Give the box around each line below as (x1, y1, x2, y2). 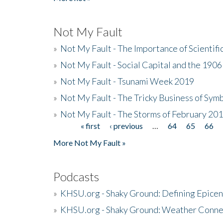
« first (81, 120, 101, 130)
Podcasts (53, 169, 99, 184)
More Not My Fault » (53, 137, 126, 147)
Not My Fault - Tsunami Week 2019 (60, 75, 194, 87)
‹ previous (110, 120, 143, 130)
